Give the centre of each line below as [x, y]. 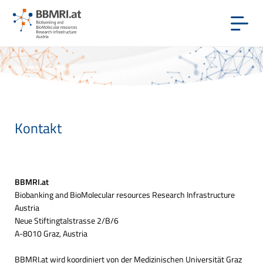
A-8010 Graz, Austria [51, 233]
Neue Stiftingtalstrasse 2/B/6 [67, 220]
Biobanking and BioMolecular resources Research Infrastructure [125, 194]
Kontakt [38, 128]
